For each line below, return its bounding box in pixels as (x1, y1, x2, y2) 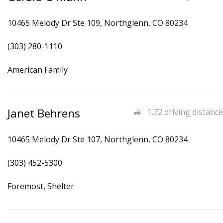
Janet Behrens (7, 106, 80, 121)
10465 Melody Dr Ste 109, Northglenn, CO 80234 (7, 17, 188, 28)
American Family (7, 64, 68, 75)
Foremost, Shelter (7, 181, 74, 192)
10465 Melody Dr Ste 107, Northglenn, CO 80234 (7, 134, 188, 145)
